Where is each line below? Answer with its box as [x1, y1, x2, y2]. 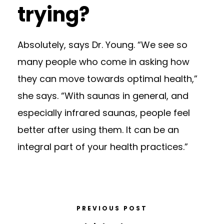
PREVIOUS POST [76, 204, 147, 212]
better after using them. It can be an [17, 123, 179, 136]
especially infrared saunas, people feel [17, 106, 190, 119]
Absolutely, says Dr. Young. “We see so [17, 38, 187, 51]
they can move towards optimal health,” [17, 72, 197, 85]
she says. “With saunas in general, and [17, 89, 188, 102]
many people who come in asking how [17, 55, 189, 68]
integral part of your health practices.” [17, 140, 188, 153]
